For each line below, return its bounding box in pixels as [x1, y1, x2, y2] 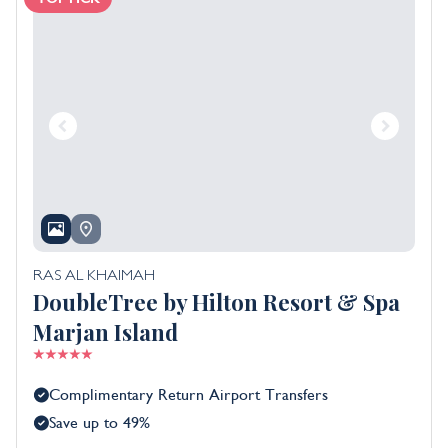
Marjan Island [33, 317, 178, 348]
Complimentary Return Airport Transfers [49, 386, 328, 405]
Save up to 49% [49, 414, 150, 433]
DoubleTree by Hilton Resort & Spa [33, 287, 400, 318]
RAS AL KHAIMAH [33, 269, 155, 286]
